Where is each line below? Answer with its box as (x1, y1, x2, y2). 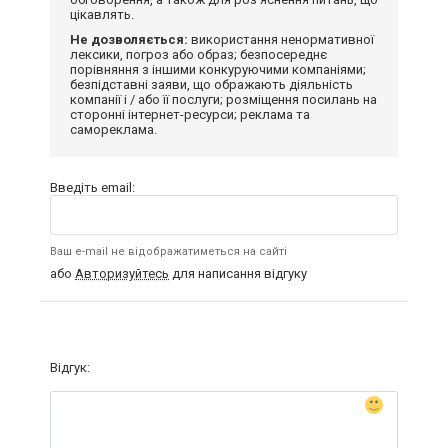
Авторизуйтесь (75, 266, 169, 281)
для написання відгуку (169, 266, 307, 281)
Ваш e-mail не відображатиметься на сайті (50, 245, 287, 258)
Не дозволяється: (70, 32, 188, 47)
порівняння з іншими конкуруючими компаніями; (70, 62, 366, 77)
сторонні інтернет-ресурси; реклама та (70, 107, 310, 122)
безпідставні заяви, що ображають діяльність (70, 77, 353, 92)
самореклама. (70, 122, 157, 137)
